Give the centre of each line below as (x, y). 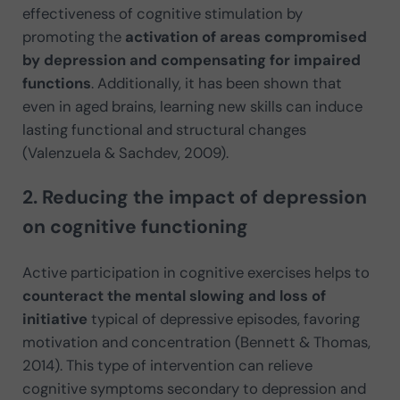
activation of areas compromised (244, 37)
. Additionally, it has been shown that (216, 83)
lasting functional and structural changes (164, 130)
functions (56, 83)
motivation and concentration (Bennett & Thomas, (196, 342)
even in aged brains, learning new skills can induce (192, 107)
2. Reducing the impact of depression (194, 198)
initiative (56, 319)
